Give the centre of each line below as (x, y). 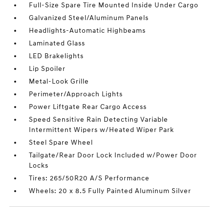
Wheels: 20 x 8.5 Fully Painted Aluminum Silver (110, 191)
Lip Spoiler (47, 69)
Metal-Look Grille (59, 82)
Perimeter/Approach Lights (76, 94)
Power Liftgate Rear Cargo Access (88, 107)
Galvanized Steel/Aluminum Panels (89, 18)
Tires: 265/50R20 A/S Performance (89, 178)
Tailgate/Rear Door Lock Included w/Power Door (113, 155)
